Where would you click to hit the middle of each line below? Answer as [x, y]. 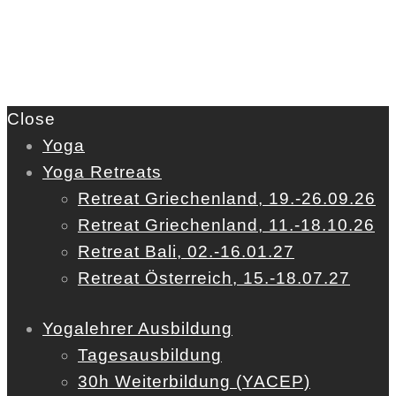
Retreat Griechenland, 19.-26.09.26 [227, 199]
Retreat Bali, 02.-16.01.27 [186, 252]
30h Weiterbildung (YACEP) [194, 382]
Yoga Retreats [102, 172]
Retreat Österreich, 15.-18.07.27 [214, 278]
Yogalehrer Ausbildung [137, 329]
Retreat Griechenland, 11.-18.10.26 [226, 225]
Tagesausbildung [150, 355]
